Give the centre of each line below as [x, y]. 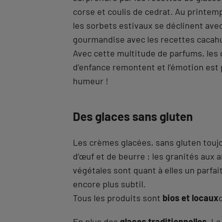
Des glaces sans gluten [133, 116]
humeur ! [91, 81]
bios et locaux [191, 198]
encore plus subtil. [109, 184]
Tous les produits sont [118, 198]
